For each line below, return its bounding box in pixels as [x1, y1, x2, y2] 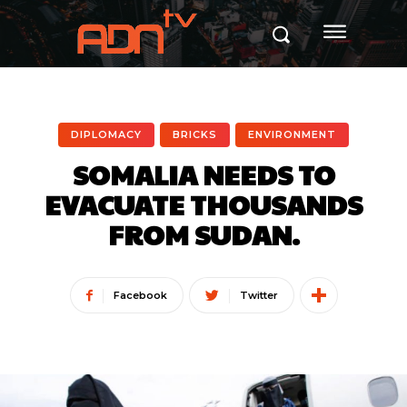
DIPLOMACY [71, 128, 142, 141]
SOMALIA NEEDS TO [72, 155, 335, 193]
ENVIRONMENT [248, 128, 336, 141]
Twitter [239, 289, 278, 302]
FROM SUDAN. [107, 215, 300, 253]
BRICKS [173, 128, 217, 141]
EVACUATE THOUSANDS [45, 185, 362, 223]
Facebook [113, 289, 167, 302]
